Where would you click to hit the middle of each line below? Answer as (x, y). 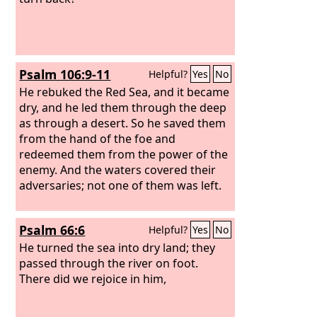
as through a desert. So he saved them (123, 123)
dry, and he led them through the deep (123, 107)
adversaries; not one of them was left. (121, 185)
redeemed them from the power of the (124, 154)
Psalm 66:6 (52, 230)
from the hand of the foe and (98, 138)
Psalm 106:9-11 (65, 74)
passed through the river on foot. (109, 263)
